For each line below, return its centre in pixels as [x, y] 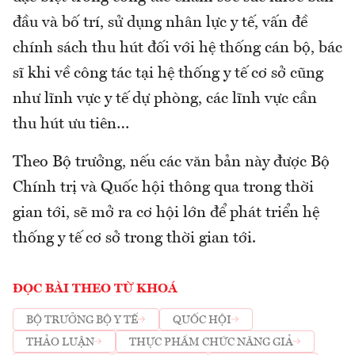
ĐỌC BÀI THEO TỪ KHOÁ [95, 290]
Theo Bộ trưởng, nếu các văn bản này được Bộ [171, 163]
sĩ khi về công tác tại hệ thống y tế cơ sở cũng [168, 74]
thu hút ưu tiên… [71, 125]
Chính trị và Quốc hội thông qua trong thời [163, 188]
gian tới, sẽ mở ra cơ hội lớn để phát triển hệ [166, 214]
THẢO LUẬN [60, 342]
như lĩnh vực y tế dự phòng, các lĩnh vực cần [165, 99]
